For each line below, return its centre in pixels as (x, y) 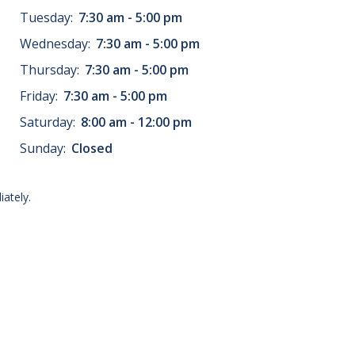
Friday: (40, 95)
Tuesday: (48, 17)
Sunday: (44, 148)
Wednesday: (56, 43)
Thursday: (51, 69)
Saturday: (49, 122)
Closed (92, 148)
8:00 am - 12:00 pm (136, 122)
